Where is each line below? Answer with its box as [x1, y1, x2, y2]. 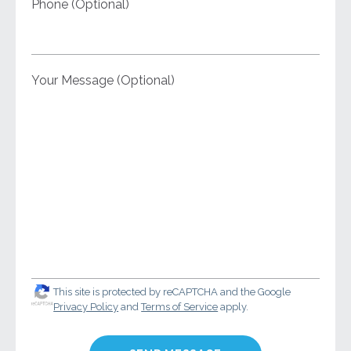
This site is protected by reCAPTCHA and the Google [53, 286, 291, 298]
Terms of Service [141, 301, 219, 313]
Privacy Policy [53, 301, 119, 313]
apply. [218, 301, 249, 313]
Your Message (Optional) [31, 73, 175, 88]
